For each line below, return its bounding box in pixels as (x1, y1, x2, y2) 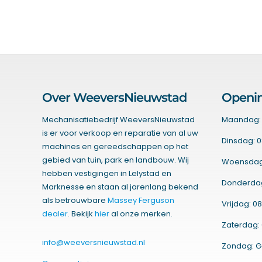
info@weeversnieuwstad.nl (42, 237, 145, 249)
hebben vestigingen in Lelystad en (42, 168, 171, 180)
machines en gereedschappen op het (42, 141, 188, 153)
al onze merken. (109, 208, 173, 220)
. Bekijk (67, 208, 95, 220)
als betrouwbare (42, 195, 108, 206)
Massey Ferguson (107, 195, 174, 206)
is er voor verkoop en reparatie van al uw (42, 127, 198, 139)
